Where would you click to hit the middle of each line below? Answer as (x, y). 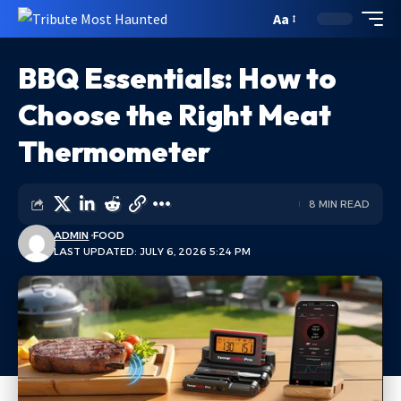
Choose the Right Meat (175, 115)
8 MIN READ (339, 204)
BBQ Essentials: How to (177, 78)
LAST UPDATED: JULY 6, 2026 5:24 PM (153, 252)
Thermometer (114, 151)
